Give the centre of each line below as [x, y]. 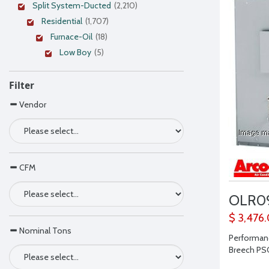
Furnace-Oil [71, 37]
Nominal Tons [44, 231]
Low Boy [75, 52]
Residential [62, 21]
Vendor [32, 104]
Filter [22, 85]
